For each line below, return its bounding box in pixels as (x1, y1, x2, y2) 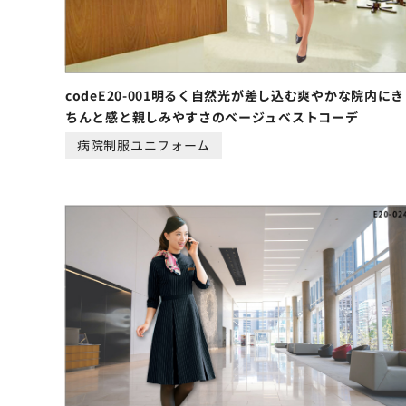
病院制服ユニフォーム (77, 135, 210, 154)
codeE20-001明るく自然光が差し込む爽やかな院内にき (65, 85, 404, 104)
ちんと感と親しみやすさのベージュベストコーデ (65, 107, 359, 126)
